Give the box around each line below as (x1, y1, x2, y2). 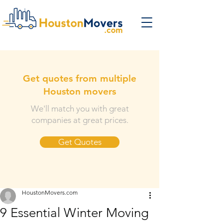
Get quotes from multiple (23, 73, 136, 84)
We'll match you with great (30, 104, 129, 113)
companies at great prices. (31, 115, 128, 125)
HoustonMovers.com (22, 189, 78, 196)
